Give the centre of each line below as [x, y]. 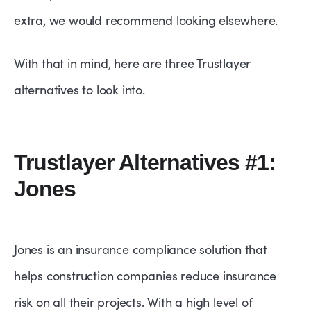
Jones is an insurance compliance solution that [141, 250]
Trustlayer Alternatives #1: [145, 163]
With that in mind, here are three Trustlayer [133, 64]
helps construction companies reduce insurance [145, 276]
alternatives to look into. [79, 90]
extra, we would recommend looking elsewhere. [146, 20]
